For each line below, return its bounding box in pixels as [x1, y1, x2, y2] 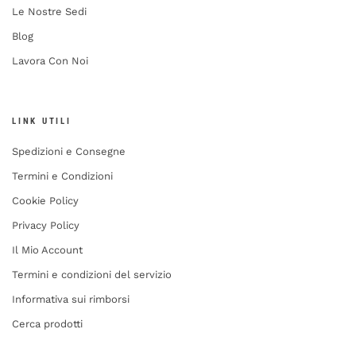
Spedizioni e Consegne [12, 145, 126, 157]
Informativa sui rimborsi [12, 292, 130, 305]
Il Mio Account [12, 243, 83, 256]
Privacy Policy [12, 219, 79, 231]
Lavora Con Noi [12, 54, 88, 67]
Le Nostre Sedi [12, 5, 87, 17]
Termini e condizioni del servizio [12, 268, 172, 281]
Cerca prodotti [12, 317, 83, 330]
